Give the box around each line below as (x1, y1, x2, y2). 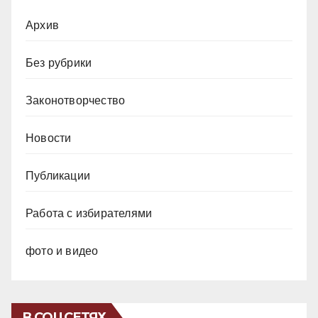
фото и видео (26, 244, 99, 257)
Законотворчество (26, 94, 126, 106)
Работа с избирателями (26, 207, 153, 219)
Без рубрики (26, 56, 92, 69)
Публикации (26, 169, 90, 182)
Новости (26, 131, 72, 144)
